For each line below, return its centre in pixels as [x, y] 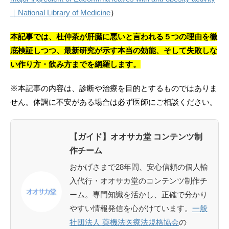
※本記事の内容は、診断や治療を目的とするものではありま [114, 88]
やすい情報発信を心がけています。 [131, 208]
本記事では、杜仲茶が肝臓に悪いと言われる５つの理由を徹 [114, 37]
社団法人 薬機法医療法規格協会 [124, 222]
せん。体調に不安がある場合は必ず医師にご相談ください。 [114, 102]
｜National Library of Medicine [60, 13]
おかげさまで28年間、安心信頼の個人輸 [139, 167]
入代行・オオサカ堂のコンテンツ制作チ [139, 181]
